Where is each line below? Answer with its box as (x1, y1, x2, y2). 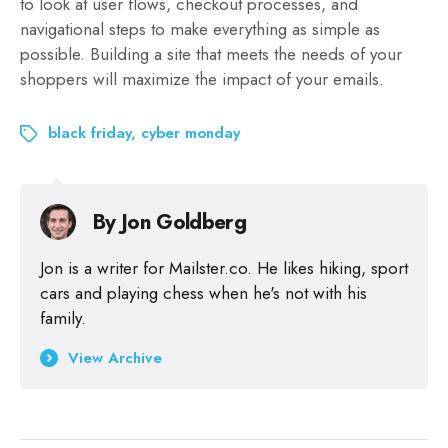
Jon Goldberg (121, 206, 247, 237)
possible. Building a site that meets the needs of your (20, 41, 402, 66)
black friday (48, 121, 131, 144)
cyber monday (141, 121, 240, 144)
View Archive (68, 346, 162, 369)
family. (40, 305, 86, 330)
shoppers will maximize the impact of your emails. (20, 66, 384, 91)
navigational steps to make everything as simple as (20, 16, 380, 41)
